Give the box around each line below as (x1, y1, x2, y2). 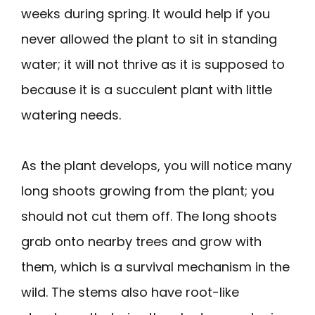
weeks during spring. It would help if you (21, 4, 270, 22)
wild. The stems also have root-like (21, 283, 239, 301)
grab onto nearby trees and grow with (21, 232, 262, 250)
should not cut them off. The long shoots (21, 207, 277, 225)
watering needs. (21, 105, 121, 124)
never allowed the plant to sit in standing (21, 30, 277, 48)
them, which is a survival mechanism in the (21, 257, 290, 276)
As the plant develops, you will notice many (21, 156, 292, 174)
